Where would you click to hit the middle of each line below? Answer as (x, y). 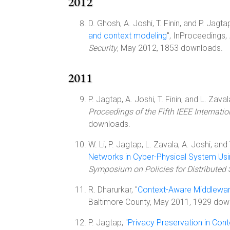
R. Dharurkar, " (113, 190)
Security (103, 48)
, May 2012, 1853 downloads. (170, 48)
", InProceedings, (198, 36)
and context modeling (128, 36)
